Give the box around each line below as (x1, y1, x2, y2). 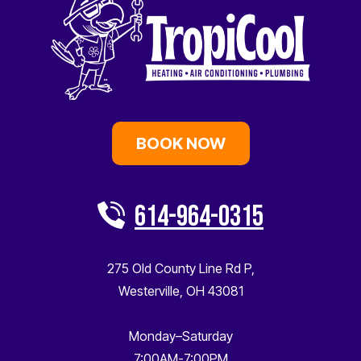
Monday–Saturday (128, 327, 233, 344)
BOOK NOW (135, 133, 226, 153)
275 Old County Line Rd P (106, 259, 251, 276)
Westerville (118, 282, 180, 299)
